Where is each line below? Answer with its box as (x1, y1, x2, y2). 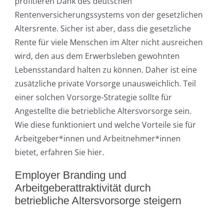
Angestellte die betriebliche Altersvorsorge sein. (14, 106, 192, 117)
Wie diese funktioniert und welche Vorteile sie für (14, 119, 196, 131)
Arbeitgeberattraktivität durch (14, 182, 151, 194)
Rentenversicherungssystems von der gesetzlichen (14, 9, 203, 21)
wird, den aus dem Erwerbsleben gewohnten (14, 51, 180, 62)
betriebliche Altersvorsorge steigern (14, 194, 181, 207)
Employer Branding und (14, 169, 126, 182)
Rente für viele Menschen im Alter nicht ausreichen (14, 37, 203, 48)
